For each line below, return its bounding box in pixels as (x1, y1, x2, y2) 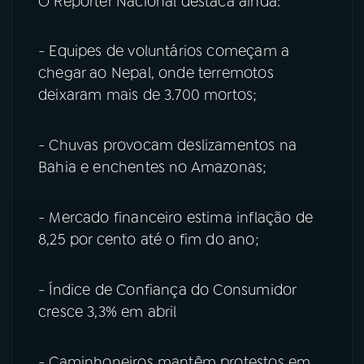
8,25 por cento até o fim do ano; (38, 230, 259, 250)
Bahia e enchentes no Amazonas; (38, 158, 267, 178)
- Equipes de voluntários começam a (38, 41, 290, 62)
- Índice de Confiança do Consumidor (38, 280, 297, 301)
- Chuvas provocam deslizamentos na (38, 136, 297, 156)
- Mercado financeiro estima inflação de (38, 208, 314, 228)
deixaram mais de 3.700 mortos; (38, 85, 258, 106)
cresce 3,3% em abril (38, 302, 177, 323)
